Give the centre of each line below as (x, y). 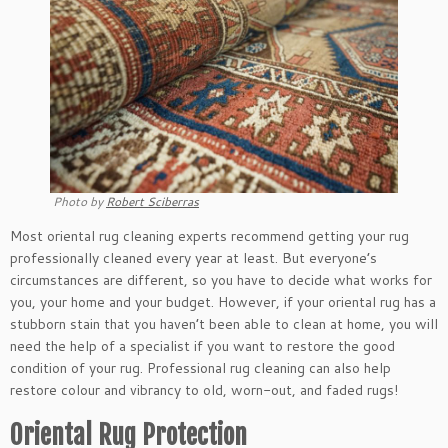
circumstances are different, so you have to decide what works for (221, 279)
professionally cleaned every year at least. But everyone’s (193, 257)
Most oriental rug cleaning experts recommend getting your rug (209, 235)
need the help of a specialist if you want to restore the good (202, 345)
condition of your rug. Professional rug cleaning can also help (200, 367)
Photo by (79, 201)
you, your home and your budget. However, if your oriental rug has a (223, 301)
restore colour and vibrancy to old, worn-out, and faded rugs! (204, 389)
